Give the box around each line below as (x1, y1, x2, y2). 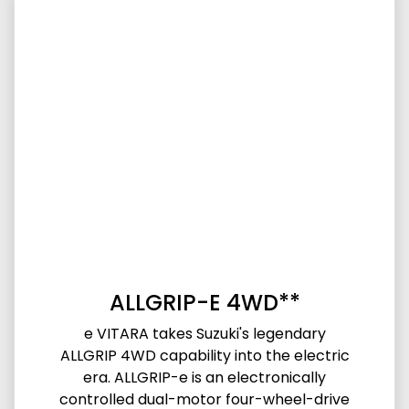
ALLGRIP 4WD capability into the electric (59, 344, 350, 366)
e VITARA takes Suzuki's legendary (83, 322, 326, 344)
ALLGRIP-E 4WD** (109, 287, 300, 318)
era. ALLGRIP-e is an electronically (83, 366, 326, 388)
